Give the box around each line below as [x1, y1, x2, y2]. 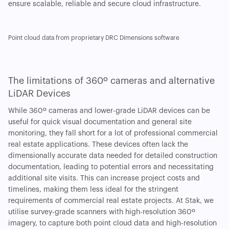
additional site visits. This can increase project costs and [8, 175, 200, 182]
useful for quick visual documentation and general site [8, 119, 192, 126]
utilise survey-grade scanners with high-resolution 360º [8, 209, 195, 216]
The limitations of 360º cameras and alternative [8, 76, 215, 86]
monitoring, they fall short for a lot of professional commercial [8, 130, 218, 138]
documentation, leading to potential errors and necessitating [8, 164, 214, 171]
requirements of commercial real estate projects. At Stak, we [8, 197, 214, 205]
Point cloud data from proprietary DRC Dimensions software [8, 35, 179, 41]
